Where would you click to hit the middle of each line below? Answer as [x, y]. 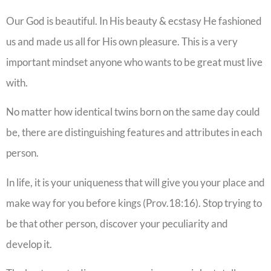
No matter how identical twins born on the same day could [133, 112]
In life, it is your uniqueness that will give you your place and [135, 182]
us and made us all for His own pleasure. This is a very [122, 41]
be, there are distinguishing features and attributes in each [134, 132]
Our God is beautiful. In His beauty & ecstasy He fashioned [134, 21]
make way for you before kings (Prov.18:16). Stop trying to [134, 203]
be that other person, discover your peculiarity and [117, 223]
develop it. [29, 244]
